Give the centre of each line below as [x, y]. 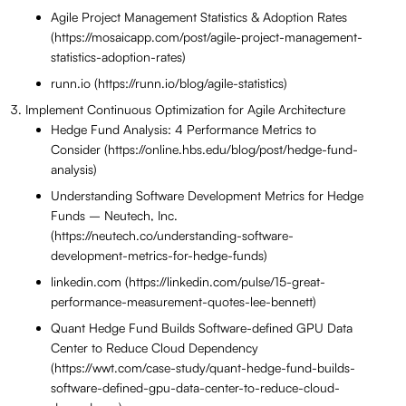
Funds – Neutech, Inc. [114, 216]
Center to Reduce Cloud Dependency [155, 348]
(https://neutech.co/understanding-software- [172, 236]
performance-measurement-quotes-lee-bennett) [184, 302]
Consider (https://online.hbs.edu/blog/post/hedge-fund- [204, 150]
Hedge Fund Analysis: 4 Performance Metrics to [184, 130]
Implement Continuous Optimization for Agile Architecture [185, 110]
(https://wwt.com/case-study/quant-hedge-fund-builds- [203, 368]
